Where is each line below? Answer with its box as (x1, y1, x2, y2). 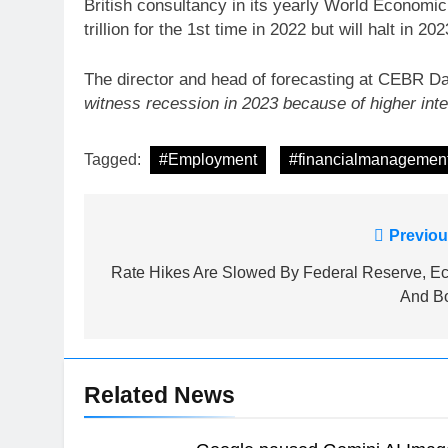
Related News (84, 382, 235, 408)
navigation (103, 263, 224, 290)
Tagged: (84, 151, 145, 168)
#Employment (159, 151, 257, 168)
